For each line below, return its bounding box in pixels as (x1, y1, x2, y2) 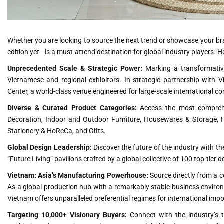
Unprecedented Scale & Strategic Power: (7, 64, 143, 72)
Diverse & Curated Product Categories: (7, 103, 137, 112)
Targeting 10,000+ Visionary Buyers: (7, 210, 127, 219)
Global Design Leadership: (7, 143, 92, 151)
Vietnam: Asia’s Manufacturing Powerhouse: (7, 171, 148, 179)
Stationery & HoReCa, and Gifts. (7, 126, 106, 135)
